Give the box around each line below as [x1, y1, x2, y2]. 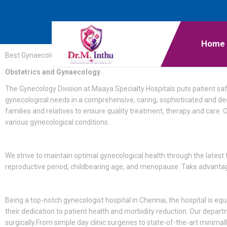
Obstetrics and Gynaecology [5, 68, 100, 76]
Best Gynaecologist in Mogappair [5, 51, 109, 59]
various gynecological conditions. [5, 118, 109, 126]
